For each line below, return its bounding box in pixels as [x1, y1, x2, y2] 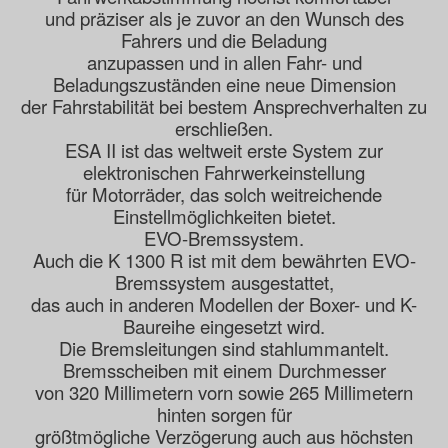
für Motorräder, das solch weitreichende [66, 181, 382, 208]
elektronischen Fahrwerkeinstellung [83, 159, 365, 186]
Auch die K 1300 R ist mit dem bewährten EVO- [32, 247, 416, 274]
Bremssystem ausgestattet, [114, 269, 334, 296]
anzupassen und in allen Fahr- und [86, 49, 362, 76]
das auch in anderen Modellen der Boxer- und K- [31, 291, 417, 318]
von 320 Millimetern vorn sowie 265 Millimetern [35, 379, 413, 406]
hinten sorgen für [156, 401, 292, 428]
